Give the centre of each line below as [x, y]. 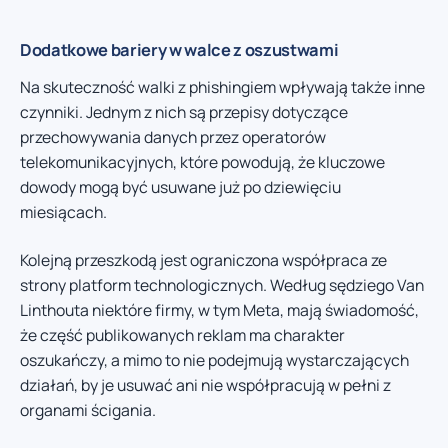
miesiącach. [63, 212]
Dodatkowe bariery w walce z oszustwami [179, 50]
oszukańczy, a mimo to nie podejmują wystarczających [214, 359]
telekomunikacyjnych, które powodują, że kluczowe [202, 162]
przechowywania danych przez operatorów [173, 137]
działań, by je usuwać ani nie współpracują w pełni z [205, 384]
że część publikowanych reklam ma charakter [182, 334]
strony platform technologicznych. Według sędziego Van [222, 284]
